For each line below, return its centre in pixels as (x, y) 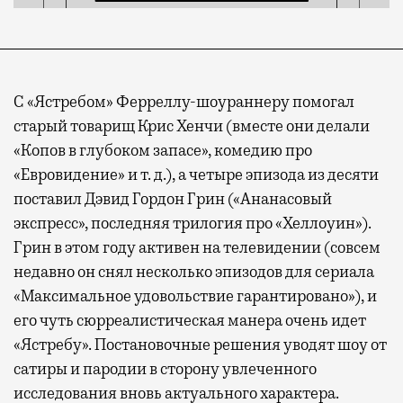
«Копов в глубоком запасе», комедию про (163, 150)
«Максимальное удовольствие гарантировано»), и (195, 296)
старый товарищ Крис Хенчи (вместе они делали (192, 125)
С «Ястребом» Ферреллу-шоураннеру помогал (184, 101)
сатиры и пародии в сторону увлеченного (165, 368)
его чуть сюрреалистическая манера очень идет (190, 320)
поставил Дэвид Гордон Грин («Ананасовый (173, 198)
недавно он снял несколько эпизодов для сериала (194, 271)
